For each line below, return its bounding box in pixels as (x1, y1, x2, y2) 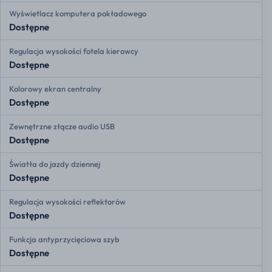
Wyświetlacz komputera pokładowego (9, 8, 146, 19)
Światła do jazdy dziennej (9, 159, 100, 169)
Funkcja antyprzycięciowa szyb (9, 234, 120, 245)
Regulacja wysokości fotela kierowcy (9, 46, 138, 56)
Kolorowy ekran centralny (9, 84, 101, 94)
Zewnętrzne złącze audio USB (9, 121, 115, 132)
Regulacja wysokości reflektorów (9, 197, 126, 207)
